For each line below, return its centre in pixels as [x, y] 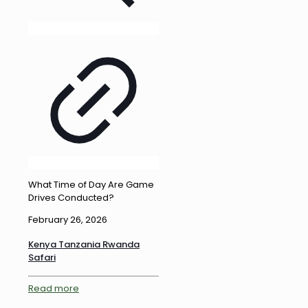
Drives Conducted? [71, 197]
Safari [42, 258]
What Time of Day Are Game [91, 184]
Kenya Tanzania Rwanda [84, 245]
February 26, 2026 [68, 219]
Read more [54, 288]
